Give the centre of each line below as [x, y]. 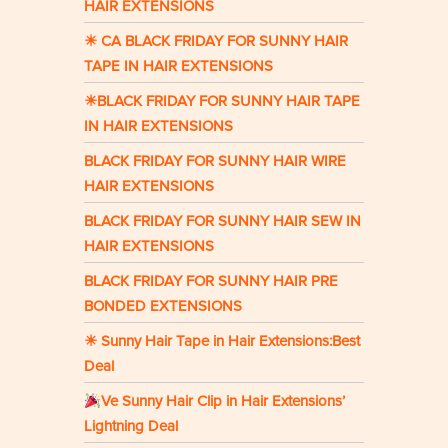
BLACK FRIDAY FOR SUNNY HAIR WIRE [215, 161]
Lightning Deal [131, 426]
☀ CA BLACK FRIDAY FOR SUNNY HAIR [216, 41]
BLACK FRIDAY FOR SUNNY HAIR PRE [211, 281]
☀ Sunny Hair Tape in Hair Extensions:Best [222, 341]
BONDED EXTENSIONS [163, 306]
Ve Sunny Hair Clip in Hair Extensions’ [223, 401]
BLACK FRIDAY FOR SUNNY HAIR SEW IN [222, 221]
